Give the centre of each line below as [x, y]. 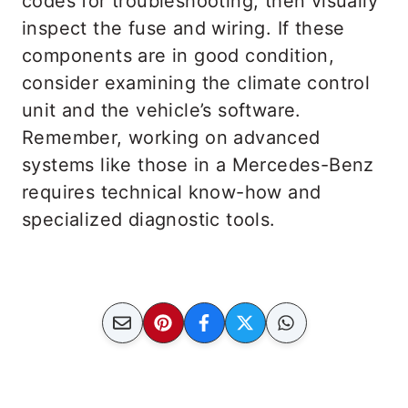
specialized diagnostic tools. [149, 219]
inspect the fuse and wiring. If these [184, 28]
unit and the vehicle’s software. [162, 110]
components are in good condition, [178, 55]
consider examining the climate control [196, 82]
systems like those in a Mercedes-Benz [198, 164]
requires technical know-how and [172, 192]
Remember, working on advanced [171, 137]
